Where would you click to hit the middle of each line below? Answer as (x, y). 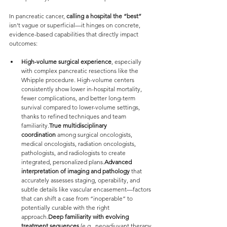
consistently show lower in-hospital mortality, (82, 89)
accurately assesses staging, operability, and (81, 180)
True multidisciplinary (79, 125)
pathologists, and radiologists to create (74, 153)
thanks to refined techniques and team (74, 116)
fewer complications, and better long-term (79, 98)
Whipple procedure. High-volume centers (79, 80)
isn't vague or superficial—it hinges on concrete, (75, 25)
